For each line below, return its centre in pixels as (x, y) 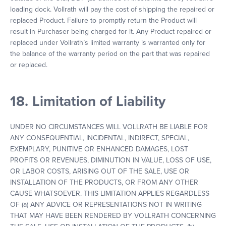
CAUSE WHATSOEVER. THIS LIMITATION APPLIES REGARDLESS (110, 193)
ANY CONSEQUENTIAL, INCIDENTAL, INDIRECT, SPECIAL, (100, 138)
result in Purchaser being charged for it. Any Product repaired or (111, 32)
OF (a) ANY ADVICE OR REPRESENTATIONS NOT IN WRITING (106, 205)
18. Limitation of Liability (88, 101)
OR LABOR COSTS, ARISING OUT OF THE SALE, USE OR (100, 171)
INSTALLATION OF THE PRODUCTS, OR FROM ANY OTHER (104, 182)
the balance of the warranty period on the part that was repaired (110, 54)
